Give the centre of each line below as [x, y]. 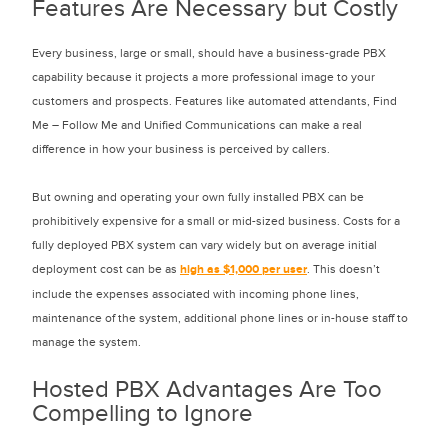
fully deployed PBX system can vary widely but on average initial [204, 245]
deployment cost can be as [106, 269]
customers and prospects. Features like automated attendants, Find [214, 101]
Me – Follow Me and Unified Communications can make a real [197, 125]
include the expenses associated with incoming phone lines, [195, 294]
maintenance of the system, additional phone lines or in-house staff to [220, 318]
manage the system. [86, 342]
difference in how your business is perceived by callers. [181, 149]
